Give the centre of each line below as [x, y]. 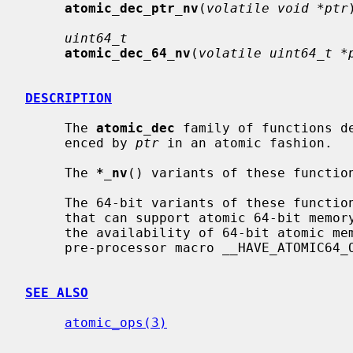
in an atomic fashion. [246, 143]
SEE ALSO [57, 292]
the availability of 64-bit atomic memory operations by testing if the [45, 232]
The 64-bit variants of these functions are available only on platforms [45, 203]
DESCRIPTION [69, 98]
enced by [100, 143]
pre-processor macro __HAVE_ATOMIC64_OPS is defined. [45, 247]
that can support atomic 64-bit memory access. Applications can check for [45, 217]
